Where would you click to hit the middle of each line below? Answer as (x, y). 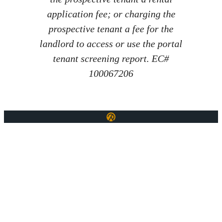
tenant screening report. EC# (111, 59)
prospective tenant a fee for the (111, 29)
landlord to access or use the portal (111, 44)
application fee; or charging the (111, 14)
